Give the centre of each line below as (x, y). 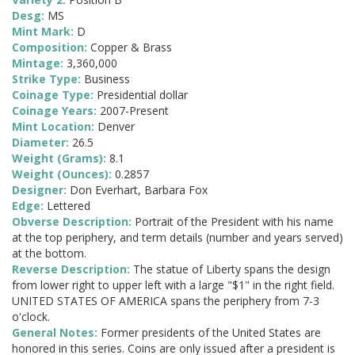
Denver (116, 127)
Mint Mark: (44, 32)
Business (107, 79)
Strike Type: (48, 79)
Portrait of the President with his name (234, 222)
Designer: (41, 190)
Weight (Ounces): (63, 174)
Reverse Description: (73, 269)
